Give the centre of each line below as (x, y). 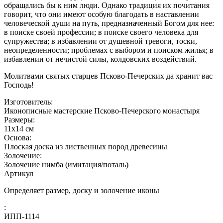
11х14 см (19, 129)
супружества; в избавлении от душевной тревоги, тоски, (101, 41)
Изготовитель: (28, 102)
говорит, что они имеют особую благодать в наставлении (102, 14)
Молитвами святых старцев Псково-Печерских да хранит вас (108, 76)
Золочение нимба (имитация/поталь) (66, 165)
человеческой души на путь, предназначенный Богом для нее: (109, 23)
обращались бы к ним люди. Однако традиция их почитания (107, 5)
